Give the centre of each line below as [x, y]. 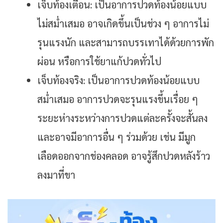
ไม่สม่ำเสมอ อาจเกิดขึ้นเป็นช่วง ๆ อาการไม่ [123, 23]
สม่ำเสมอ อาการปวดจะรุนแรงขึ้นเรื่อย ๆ [118, 99]
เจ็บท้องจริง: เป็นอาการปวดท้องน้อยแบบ [118, 80]
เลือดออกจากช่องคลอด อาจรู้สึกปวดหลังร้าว [124, 156]
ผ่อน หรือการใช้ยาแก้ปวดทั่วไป [99, 61]
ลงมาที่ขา [56, 174]
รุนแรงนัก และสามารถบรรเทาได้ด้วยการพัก [126, 42]
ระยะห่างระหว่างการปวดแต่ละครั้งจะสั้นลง [122, 118]
